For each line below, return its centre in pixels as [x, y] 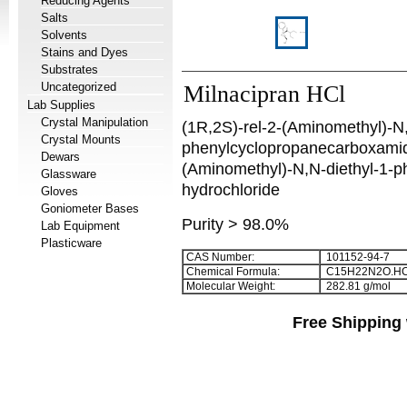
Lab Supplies [61, 105]
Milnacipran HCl [264, 94]
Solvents [64, 35]
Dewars [60, 157]
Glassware [69, 174]
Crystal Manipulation [94, 122]
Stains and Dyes [84, 52]
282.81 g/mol [356, 286]
